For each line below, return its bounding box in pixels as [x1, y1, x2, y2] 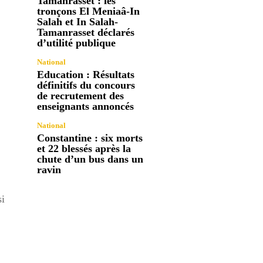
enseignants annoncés [37, 100, 134, 112]
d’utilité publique [37, 36, 116, 49]
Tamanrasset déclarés [37, 26, 135, 38]
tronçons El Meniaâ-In [37, 5, 140, 17]
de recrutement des [37, 89, 124, 102]
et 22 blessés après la [37, 142, 131, 154]
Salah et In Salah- [37, 15, 119, 28]
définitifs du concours [37, 79, 136, 91]
